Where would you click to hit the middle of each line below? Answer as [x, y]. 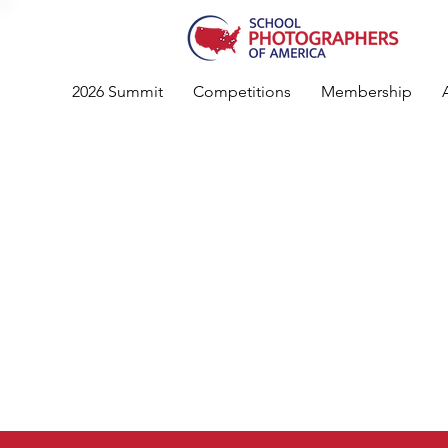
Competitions [242, 91]
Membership [366, 91]
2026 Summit [117, 91]
